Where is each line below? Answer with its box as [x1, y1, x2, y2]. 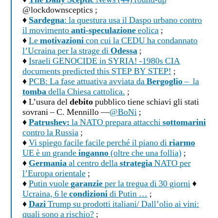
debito [70, 97, 93, 108]
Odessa [110, 46, 137, 57]
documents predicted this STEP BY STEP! [22, 66, 171, 77]
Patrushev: [29, 117, 70, 128]
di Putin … [108, 189, 147, 200]
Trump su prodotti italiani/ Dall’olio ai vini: [46, 199, 199, 210]
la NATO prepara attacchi [70, 117, 163, 128]
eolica [136, 25, 159, 36]
